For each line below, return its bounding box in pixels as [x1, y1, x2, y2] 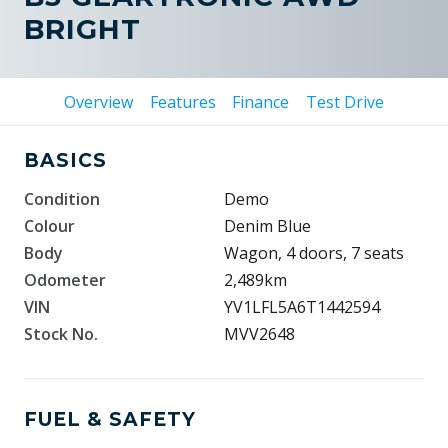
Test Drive [306, 91, 385, 113]
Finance [232, 91, 290, 113]
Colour [24, 215, 75, 237]
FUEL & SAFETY [24, 408, 196, 431]
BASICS [24, 149, 107, 172]
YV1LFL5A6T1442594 [224, 296, 380, 318]
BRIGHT [24, 12, 141, 46]
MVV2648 [224, 323, 295, 345]
